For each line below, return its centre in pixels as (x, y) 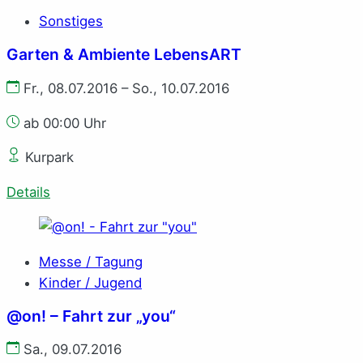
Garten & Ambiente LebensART (124, 54)
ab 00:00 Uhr (63, 123)
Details (28, 192)
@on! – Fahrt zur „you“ (91, 316)
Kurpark (47, 158)
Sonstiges (71, 21)
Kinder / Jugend (90, 282)
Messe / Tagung (91, 261)
